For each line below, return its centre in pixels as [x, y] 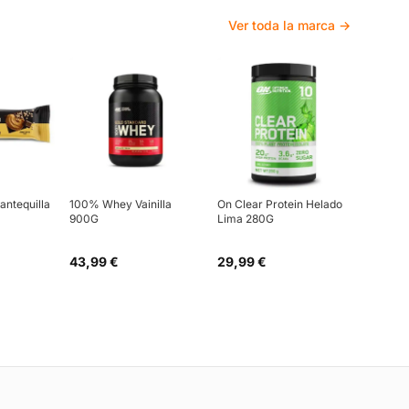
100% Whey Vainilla [121, 204]
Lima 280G [246, 218]
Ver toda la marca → [289, 25]
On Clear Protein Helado [280, 204]
